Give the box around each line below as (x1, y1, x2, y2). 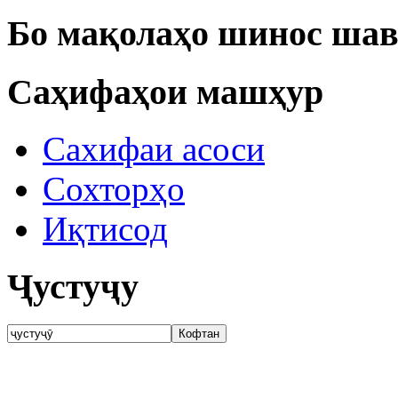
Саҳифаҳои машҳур (7, 71, 323, 112)
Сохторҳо (43, 170, 185, 209)
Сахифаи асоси (43, 130, 265, 169)
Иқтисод (43, 210, 168, 249)
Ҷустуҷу (7, 267, 139, 306)
